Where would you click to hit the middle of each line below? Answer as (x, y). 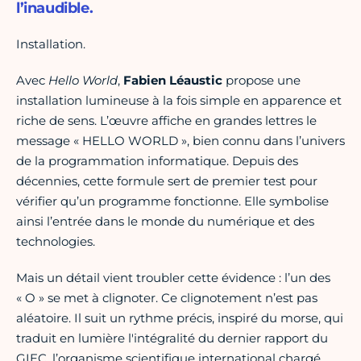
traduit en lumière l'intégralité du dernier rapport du (172, 338)
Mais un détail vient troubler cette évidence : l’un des (173, 278)
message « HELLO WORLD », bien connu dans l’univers (180, 141)
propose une (261, 81)
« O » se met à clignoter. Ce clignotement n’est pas (167, 298)
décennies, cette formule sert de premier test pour (167, 181)
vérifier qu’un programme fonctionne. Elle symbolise (172, 201)
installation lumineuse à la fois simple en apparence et (179, 101)
